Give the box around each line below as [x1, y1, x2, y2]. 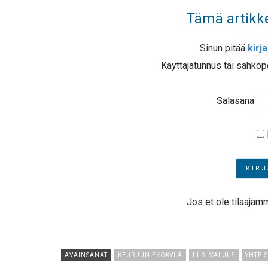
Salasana [216, 95, 254, 106]
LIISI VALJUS [193, 252, 235, 259]
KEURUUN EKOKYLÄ [118, 252, 182, 259]
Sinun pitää [200, 42, 248, 54]
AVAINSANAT [65, 252, 108, 259]
